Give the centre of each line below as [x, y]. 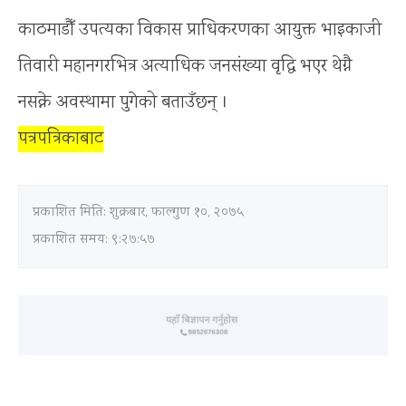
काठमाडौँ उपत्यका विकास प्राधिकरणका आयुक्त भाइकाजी [200, 30]
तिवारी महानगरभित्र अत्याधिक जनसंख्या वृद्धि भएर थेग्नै [185, 66]
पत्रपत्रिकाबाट [61, 139]
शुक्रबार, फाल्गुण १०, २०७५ [177, 213]
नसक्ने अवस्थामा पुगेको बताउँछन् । [123, 102]
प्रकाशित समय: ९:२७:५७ [94, 240]
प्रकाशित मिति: [71, 213]
